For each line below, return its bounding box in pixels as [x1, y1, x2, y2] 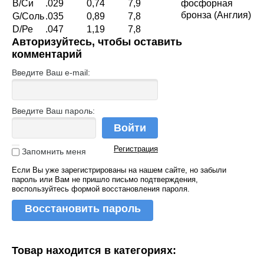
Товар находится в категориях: [12, 245, 176, 257]
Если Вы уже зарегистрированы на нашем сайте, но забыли [12, 166, 226, 175]
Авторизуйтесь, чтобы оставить [12, 36, 182, 48]
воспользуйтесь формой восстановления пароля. [12, 184, 190, 194]
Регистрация [114, 144, 158, 154]
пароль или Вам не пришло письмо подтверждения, [12, 175, 198, 184]
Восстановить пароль [24, 203, 141, 215]
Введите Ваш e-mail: [12, 68, 90, 78]
